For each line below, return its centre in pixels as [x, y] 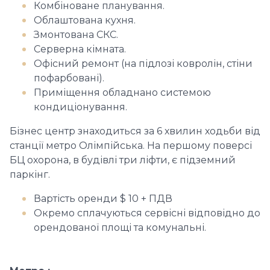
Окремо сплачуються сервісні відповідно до [147, 213]
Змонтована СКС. [76, 35]
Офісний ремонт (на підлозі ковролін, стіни [143, 64]
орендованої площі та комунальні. [120, 228]
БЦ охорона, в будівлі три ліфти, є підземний [123, 160]
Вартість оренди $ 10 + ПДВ [103, 199]
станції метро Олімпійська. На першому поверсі [131, 146]
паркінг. [31, 174]
